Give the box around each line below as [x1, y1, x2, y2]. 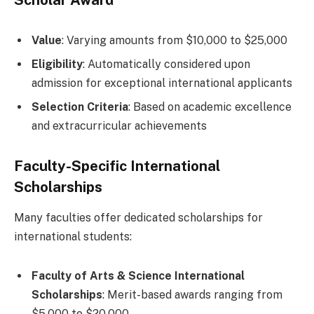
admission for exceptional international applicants [32, 76, 292, 90]
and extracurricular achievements [32, 118, 207, 132]
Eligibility [32, 57, 83, 71]
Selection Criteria [32, 100, 128, 114]
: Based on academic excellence [128, 100, 292, 114]
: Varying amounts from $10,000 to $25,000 [62, 33, 287, 47]
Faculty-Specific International [14, 157, 220, 175]
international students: [14, 229, 132, 243]
